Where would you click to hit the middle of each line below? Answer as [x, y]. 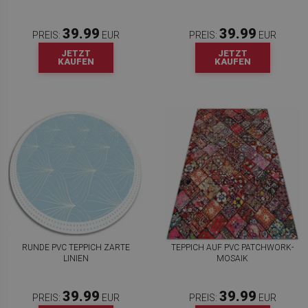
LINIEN [76, 258]
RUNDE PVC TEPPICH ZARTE [76, 247]
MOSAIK [232, 258]
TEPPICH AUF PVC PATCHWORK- [232, 247]
